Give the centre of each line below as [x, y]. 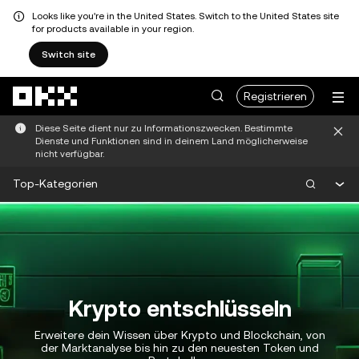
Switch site [69, 54]
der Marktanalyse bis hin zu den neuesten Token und [179, 348]
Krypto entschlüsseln [179, 309]
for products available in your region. [113, 29]
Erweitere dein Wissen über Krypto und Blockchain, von [179, 335]
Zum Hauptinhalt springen [75, 83]
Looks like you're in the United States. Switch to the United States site [186, 16]
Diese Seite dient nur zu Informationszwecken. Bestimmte [164, 128]
